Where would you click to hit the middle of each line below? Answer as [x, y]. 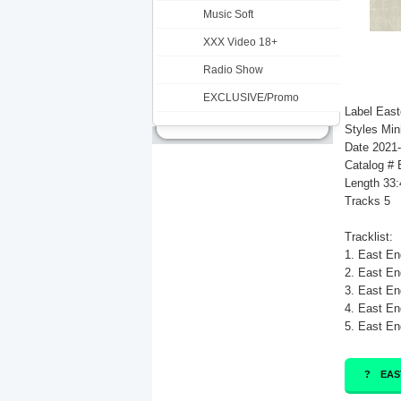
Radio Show [233, 70]
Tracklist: [369, 237]
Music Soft [228, 14]
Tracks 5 [367, 201]
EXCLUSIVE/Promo [251, 98]
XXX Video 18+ [240, 42]
